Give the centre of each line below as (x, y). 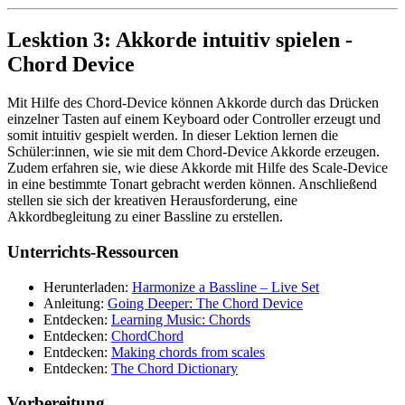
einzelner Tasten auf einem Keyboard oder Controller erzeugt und (194, 119)
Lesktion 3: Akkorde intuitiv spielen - (180, 40)
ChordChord (147, 335)
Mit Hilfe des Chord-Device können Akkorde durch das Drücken (193, 103)
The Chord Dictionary (174, 368)
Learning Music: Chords (181, 319)
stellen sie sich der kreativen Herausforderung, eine (152, 201)
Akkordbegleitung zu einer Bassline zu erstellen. (145, 217)
